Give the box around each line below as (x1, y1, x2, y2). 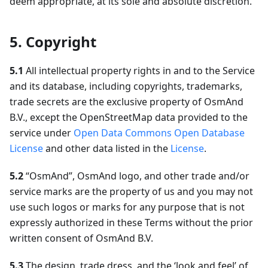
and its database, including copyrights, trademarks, (10, 80, 242, 93)
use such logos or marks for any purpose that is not (10, 200, 245, 214)
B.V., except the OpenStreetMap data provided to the (10, 111, 248, 124)
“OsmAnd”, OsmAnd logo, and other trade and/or (23, 169, 249, 182)
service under (10, 126, 74, 139)
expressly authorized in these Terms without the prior (10, 216, 253, 229)
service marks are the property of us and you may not (10, 185, 253, 198)
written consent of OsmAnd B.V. (10, 232, 153, 245)
